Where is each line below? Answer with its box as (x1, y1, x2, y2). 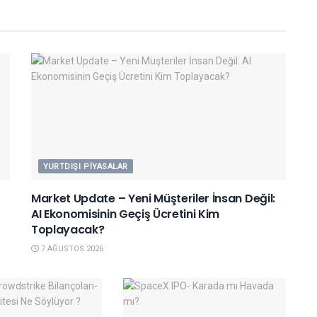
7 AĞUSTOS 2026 (39, 243, 103, 253)
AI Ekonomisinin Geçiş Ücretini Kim (31, 205, 220, 222)
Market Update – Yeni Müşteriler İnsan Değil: (31, 190, 275, 207)
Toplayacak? (31, 221, 105, 238)
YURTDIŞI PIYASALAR (43, 161, 128, 171)
